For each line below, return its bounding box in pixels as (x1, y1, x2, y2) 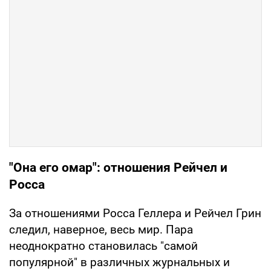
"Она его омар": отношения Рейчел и (9, 160, 227, 175)
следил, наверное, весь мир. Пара (9, 223, 193, 237)
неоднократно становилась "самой (9, 239, 198, 253)
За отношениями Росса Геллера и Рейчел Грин (9, 206, 261, 221)
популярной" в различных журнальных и (9, 255, 230, 270)
